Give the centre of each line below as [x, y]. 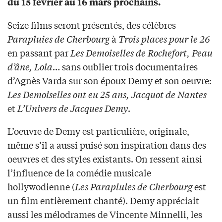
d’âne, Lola [30, 67]
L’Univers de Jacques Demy [73, 108]
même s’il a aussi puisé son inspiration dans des [107, 145]
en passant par [39, 53]
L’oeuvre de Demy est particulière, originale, [98, 131]
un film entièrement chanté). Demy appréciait [103, 200]
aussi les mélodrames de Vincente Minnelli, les [105, 214]
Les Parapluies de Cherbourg [134, 187]
